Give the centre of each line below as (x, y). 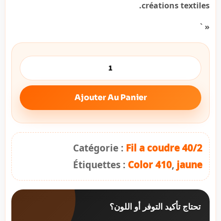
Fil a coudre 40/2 (164, 148)
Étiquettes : (100, 165)
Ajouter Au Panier (110, 98)
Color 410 (150, 165)
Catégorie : (99, 148)
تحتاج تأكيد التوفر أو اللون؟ (155, 206)
